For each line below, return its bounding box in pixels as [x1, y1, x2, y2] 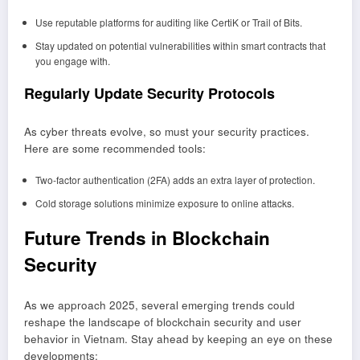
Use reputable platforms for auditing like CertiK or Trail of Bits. [35, 15, 302, 30]
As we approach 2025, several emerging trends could [24, 297, 295, 313]
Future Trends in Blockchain [24, 225, 270, 252]
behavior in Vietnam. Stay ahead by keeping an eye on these [24, 330, 333, 346]
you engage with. [35, 54, 110, 68]
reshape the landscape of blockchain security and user [24, 313, 301, 329]
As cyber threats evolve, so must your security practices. [24, 123, 309, 139]
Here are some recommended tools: [24, 140, 206, 156]
